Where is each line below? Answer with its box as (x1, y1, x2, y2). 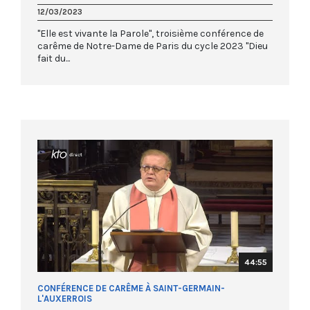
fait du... (37, 52, 70, 64)
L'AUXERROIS (37, 293, 92, 304)
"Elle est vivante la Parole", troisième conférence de (37, 27, 264, 39)
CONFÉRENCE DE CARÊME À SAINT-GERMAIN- (37, 283, 225, 293)
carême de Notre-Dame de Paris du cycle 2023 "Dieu (37, 39, 268, 52)
